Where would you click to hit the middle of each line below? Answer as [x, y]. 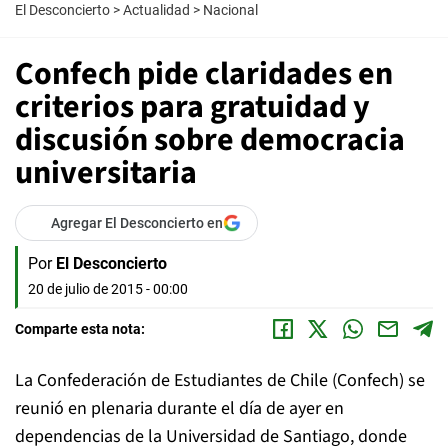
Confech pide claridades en [204, 74]
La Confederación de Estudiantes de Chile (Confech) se [220, 380]
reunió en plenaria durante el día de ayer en [179, 408]
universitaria [106, 173]
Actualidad [156, 10]
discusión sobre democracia [210, 140]
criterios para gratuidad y [192, 107]
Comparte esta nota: [80, 329]
